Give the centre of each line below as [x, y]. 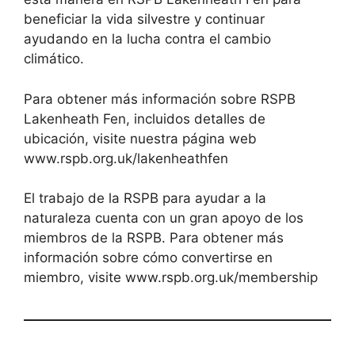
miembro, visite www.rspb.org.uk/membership [171, 278]
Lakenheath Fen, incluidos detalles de [145, 118]
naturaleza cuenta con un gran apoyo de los [164, 218]
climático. [54, 59]
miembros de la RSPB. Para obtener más [154, 238]
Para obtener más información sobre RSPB [160, 99]
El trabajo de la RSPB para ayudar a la [145, 198]
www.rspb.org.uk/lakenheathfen [126, 158]
